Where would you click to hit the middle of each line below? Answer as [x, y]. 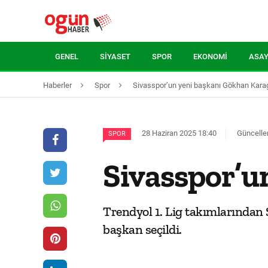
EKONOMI [210, 57]
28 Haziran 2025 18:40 [179, 133]
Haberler [57, 85]
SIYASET [115, 57]
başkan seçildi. [142, 229]
